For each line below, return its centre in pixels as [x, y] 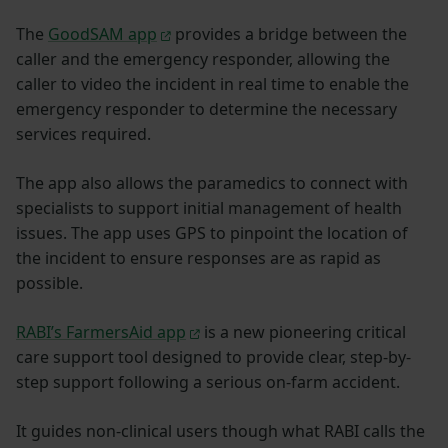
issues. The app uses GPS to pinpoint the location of [212, 233]
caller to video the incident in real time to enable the [212, 84]
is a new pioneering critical [302, 332]
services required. [83, 134]
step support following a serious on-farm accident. [208, 382]
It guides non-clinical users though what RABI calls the [220, 431]
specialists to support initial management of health [209, 208]
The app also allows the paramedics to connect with [212, 183]
